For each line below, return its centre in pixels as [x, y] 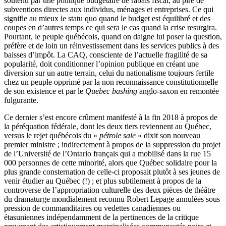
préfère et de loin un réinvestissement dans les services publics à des [111, 45]
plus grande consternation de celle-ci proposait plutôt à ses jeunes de [112, 172]
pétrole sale [117, 135]
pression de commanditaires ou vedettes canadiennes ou [92, 208]
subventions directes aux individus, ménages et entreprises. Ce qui [109, 9]
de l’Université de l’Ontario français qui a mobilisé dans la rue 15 [107, 153]
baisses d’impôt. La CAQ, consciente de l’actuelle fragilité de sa [106, 54]
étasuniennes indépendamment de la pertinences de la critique [101, 217]
